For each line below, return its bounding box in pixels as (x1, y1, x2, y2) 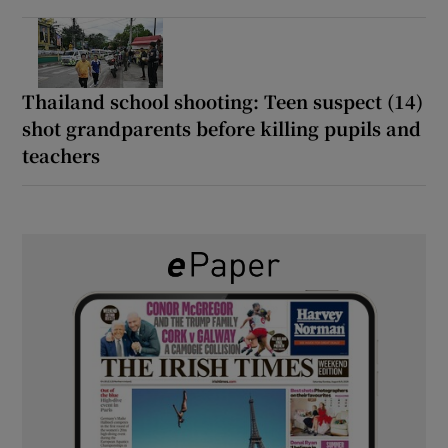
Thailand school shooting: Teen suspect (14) (22, 87, 424, 114)
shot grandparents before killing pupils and (22, 114, 422, 141)
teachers (22, 141, 101, 168)
